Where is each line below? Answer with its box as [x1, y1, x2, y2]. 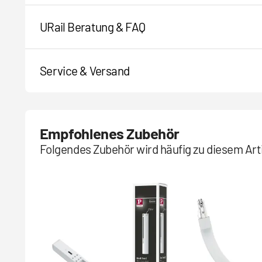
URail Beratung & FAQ [39, 19, 146, 35]
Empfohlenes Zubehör [39, 124, 180, 143]
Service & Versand [39, 63, 130, 78]
